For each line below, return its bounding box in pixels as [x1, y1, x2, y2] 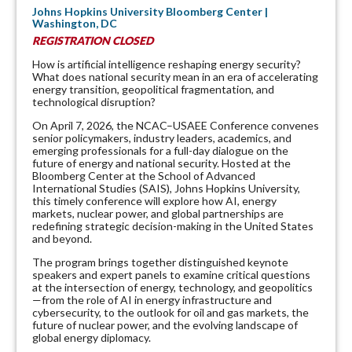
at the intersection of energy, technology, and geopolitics [32, 280, 313, 294]
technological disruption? [32, 95, 156, 108]
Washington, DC [32, 16, 117, 30]
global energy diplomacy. [32, 331, 151, 344]
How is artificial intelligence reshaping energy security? [32, 57, 301, 71]
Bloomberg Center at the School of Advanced [32, 169, 255, 182]
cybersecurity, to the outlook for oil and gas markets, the [32, 306, 309, 319]
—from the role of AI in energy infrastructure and [32, 293, 272, 306]
